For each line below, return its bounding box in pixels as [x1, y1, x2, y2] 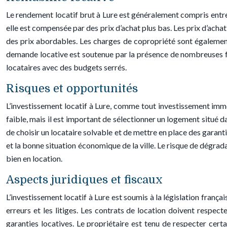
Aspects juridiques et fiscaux [6, 173, 163, 186]
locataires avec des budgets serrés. [6, 62, 127, 72]
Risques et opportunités [6, 82, 138, 95]
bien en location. [6, 154, 62, 163]
